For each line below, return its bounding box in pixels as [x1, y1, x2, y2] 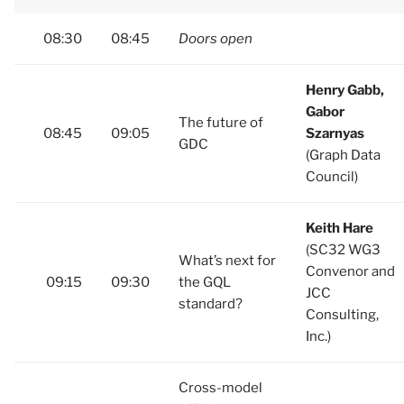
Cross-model [179, 380, 262, 396]
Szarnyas [306, 125, 364, 142]
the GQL [179, 274, 231, 290]
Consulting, [306, 307, 379, 323]
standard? [179, 296, 243, 312]
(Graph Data [306, 147, 381, 163]
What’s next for [179, 252, 276, 269]
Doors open [179, 31, 252, 47]
